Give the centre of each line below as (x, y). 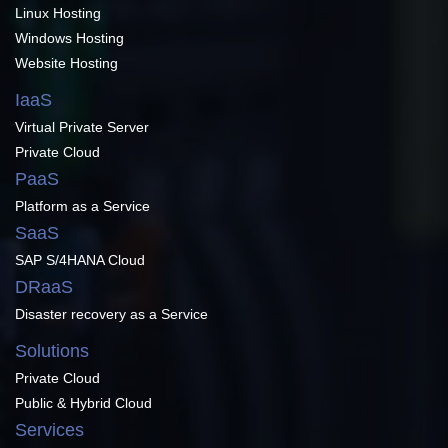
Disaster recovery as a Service (111, 314)
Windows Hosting (69, 38)
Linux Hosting (58, 13)
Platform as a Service (82, 206)
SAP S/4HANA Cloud (80, 260)
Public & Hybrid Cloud (83, 403)
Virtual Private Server (82, 127)
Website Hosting (66, 63)
